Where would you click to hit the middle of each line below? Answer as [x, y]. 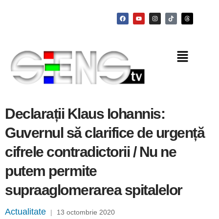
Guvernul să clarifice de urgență [105, 133]
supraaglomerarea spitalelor [94, 190]
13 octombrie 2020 [86, 212]
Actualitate [25, 212]
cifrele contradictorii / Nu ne [90, 152]
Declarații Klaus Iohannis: [85, 114]
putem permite [51, 171]
